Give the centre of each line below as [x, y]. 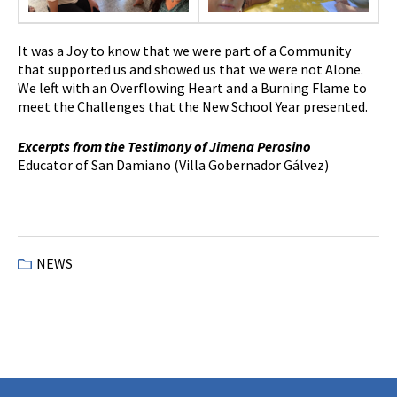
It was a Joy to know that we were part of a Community [184, 50]
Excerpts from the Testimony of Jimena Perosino [164, 146]
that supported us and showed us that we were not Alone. [191, 69]
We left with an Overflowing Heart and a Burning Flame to [192, 87]
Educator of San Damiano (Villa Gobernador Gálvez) [173, 164]
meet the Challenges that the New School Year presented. [193, 106]
